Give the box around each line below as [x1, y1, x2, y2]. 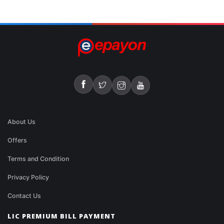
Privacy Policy [7, 173, 49, 181]
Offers [7, 136, 27, 144]
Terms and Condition [7, 155, 69, 163]
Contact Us [7, 192, 41, 200]
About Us [7, 118, 35, 126]
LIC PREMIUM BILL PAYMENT [7, 211, 115, 221]
